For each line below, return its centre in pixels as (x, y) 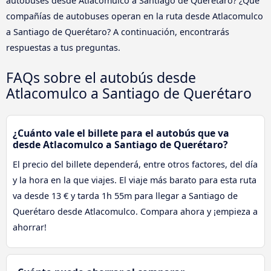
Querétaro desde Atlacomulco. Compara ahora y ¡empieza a (135, 211)
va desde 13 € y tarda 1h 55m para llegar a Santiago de (125, 195)
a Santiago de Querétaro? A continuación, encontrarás (118, 31)
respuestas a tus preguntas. (63, 47)
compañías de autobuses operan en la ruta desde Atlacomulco (135, 16)
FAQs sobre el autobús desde (101, 77)
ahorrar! (30, 227)
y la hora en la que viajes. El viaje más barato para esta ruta (135, 180)
